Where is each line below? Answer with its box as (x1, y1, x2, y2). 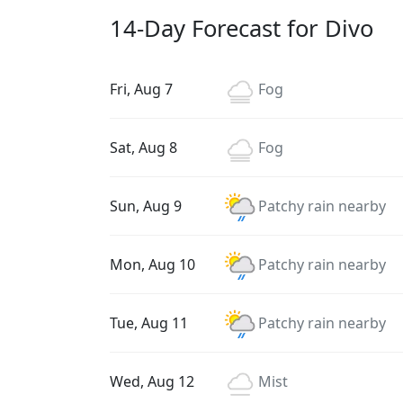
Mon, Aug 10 (110, 255, 195, 274)
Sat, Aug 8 (110, 138, 177, 157)
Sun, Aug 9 (110, 196, 182, 216)
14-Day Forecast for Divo (110, 13, 373, 44)
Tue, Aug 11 (110, 313, 188, 333)
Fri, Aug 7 (110, 79, 173, 99)
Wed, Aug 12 (110, 372, 194, 391)
